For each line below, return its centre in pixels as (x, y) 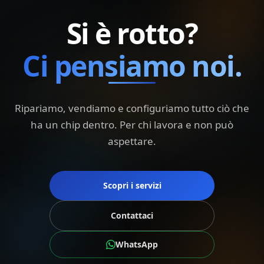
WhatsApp (137, 244)
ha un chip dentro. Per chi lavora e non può (132, 125)
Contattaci (132, 215)
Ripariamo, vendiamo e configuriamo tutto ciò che (132, 108)
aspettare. (132, 141)
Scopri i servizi (132, 185)
